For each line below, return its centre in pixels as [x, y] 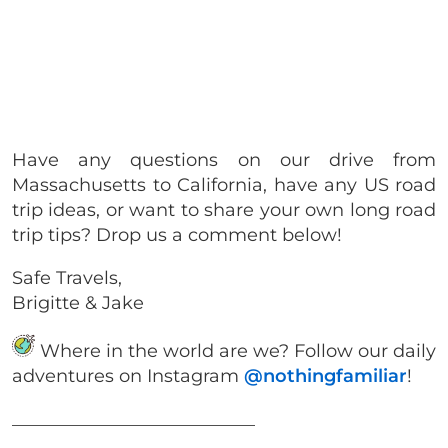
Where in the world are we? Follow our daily [235, 350]
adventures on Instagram [128, 375]
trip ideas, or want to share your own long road [224, 209]
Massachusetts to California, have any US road [224, 184]
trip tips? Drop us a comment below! [179, 234]
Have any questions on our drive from [224, 159]
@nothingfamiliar [325, 375]
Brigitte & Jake [78, 302]
